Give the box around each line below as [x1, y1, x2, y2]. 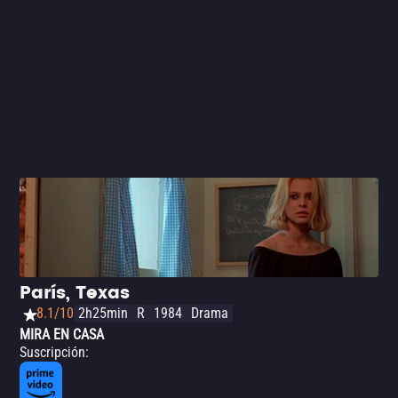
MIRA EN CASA [20, 326, 104, 343]
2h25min [78, 305, 128, 322]
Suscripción [20, 344, 85, 361]
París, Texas [20, 279, 130, 307]
